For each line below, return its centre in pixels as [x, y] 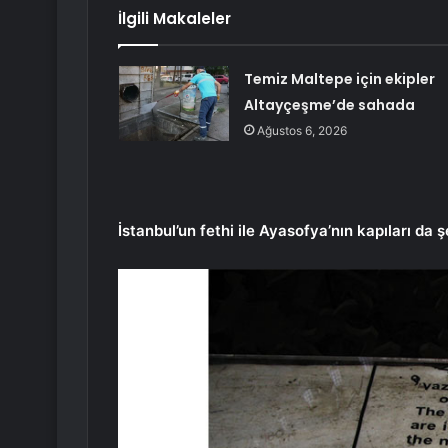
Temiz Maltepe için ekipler [339, 79]
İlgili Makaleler [174, 19]
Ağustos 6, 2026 [301, 131]
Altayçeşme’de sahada [329, 105]
